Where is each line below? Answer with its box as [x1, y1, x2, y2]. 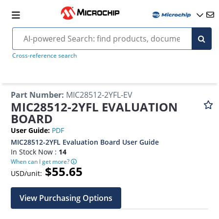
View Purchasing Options [20, 193, 113, 203]
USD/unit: [11, 169, 43, 178]
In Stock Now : [11, 147, 59, 156]
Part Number [11, 89, 62, 100]
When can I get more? [11, 157, 71, 166]
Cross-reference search [12, 51, 77, 60]
